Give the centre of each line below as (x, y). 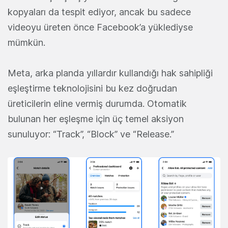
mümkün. (26, 43)
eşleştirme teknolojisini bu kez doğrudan (92, 89)
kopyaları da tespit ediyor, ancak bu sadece (99, 12)
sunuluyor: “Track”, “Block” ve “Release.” (91, 134)
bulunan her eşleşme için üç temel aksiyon (96, 119)
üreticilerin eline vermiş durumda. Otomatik (97, 104)
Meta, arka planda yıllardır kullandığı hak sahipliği (110, 73)
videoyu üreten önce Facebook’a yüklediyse (100, 27)
